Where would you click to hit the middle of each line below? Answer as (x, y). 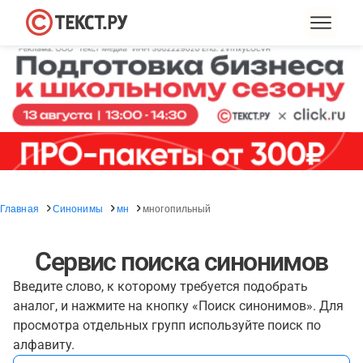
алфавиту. (44, 345)
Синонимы (77, 208)
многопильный (177, 208)
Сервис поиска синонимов (181, 262)
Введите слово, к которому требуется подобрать (160, 286)
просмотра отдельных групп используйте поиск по (167, 325)
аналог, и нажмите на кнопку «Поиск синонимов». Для (178, 306)
